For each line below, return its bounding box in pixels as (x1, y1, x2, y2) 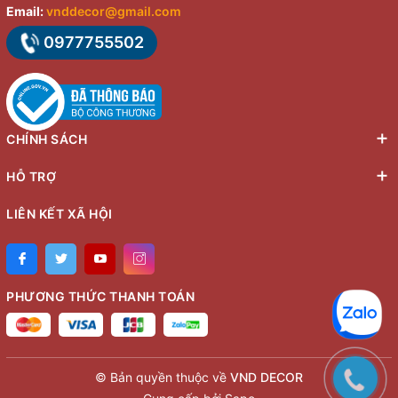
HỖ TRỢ (6, 168, 56, 184)
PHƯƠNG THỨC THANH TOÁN (6, 288, 195, 304)
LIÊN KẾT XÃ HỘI (6, 205, 113, 221)
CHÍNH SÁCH (6, 131, 87, 147)
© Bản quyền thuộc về (95, 370, 230, 386)
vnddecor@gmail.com (46, 3, 181, 19)
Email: (6, 3, 46, 19)
